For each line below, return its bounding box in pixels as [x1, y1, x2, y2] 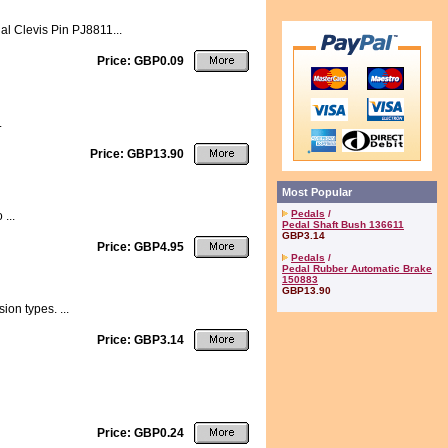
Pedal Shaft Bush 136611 [282, 219, 404, 230]
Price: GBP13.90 [90, 147, 184, 161]
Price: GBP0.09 [97, 54, 184, 68]
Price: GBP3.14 [97, 333, 184, 347]
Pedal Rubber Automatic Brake [282, 263, 432, 274]
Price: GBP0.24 [97, 426, 184, 440]
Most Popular [282, 186, 352, 198]
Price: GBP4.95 [97, 240, 184, 254]
